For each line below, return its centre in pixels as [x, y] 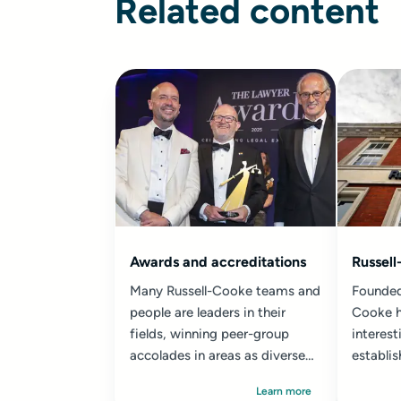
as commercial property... [207, 377]
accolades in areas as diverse [218, 355]
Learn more [284, 391]
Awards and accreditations [218, 262]
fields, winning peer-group [209, 334]
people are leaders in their [208, 312]
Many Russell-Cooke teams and [225, 291]
